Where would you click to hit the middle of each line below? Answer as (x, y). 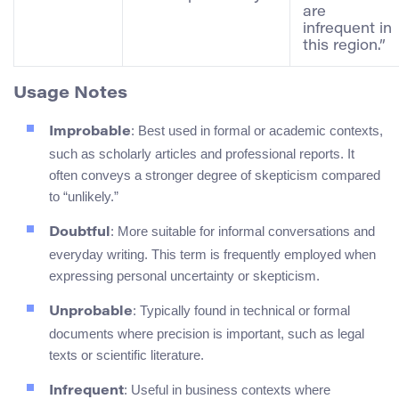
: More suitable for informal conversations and (243, 232)
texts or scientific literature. (126, 355)
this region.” (344, 46)
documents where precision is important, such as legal (207, 334)
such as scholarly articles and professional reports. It (202, 154)
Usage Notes (70, 94)
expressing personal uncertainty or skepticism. (184, 276)
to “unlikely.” (84, 197)
